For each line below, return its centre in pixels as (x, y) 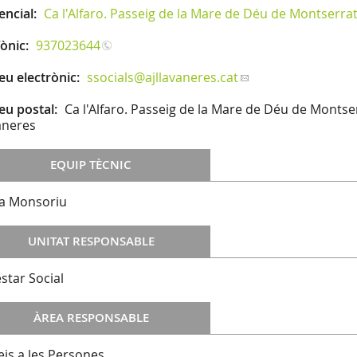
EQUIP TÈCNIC (91, 165)
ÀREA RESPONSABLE (91, 318)
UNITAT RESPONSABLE (91, 241)
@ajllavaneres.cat (186, 78)
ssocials (110, 78)
